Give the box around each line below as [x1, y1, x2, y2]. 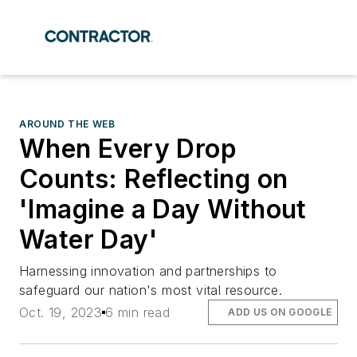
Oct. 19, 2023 [19, 304, 103, 321]
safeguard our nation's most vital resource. [19, 282, 283, 298]
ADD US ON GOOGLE [228, 306, 332, 319]
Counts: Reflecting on [19, 163, 288, 194]
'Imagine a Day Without [19, 194, 307, 225]
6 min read [105, 304, 171, 321]
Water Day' [19, 224, 158, 255]
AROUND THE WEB [19, 118, 116, 130]
